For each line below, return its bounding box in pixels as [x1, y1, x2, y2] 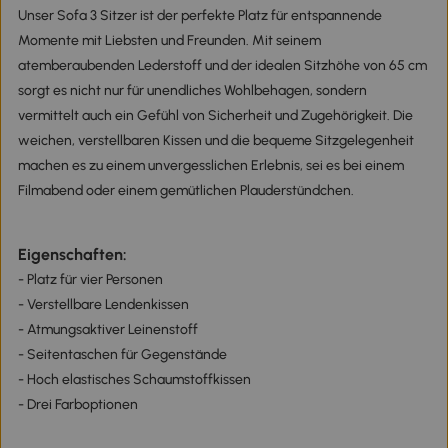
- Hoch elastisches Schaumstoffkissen [17, 371, 251, 389]
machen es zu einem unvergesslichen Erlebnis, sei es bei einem [17, 156, 404, 174]
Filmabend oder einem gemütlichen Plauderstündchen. [17, 181, 354, 199]
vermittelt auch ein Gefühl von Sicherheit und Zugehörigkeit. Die [17, 106, 413, 124]
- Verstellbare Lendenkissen [17, 296, 189, 314]
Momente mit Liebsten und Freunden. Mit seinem [17, 31, 321, 49]
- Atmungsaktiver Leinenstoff [17, 321, 198, 339]
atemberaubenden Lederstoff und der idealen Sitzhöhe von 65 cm [17, 56, 427, 74]
